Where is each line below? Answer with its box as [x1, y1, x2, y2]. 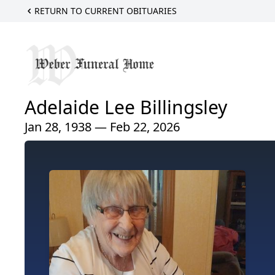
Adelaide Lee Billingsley [25, 95, 227, 120]
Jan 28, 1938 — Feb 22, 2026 [25, 118, 180, 136]
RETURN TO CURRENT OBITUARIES [34, 5, 177, 17]
